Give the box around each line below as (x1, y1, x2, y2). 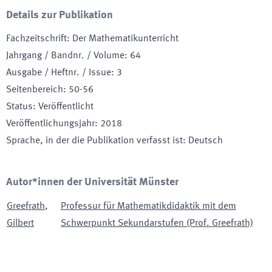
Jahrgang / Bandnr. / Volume (6, 51, 124, 61)
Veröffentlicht (38, 102, 93, 112)
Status (6, 102, 33, 112)
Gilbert (7, 219, 34, 228)
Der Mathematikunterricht (72, 34, 178, 44)
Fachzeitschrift (6, 34, 67, 44)
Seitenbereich (6, 85, 63, 95)
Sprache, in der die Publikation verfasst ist (6, 136, 183, 146)
